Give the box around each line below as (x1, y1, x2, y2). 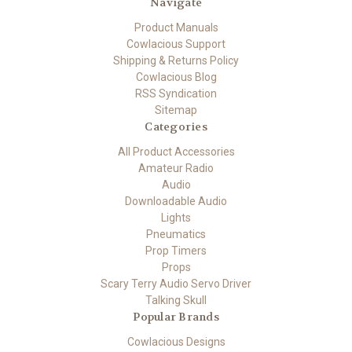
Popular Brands (133, 309, 219, 324)
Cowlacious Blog (135, 70, 217, 83)
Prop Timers (145, 244, 207, 257)
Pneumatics (146, 227, 206, 240)
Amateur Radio (138, 161, 214, 174)
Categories (145, 119, 207, 134)
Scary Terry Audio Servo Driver (101, 277, 251, 290)
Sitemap (155, 103, 197, 116)
